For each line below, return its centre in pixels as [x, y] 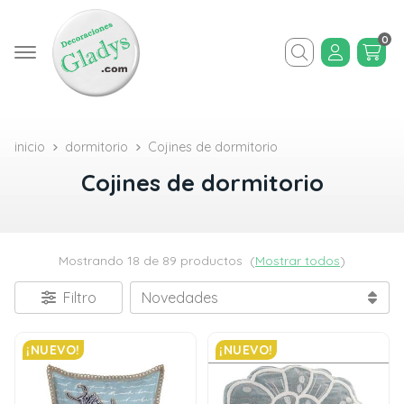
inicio [30, 147]
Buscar [308, 65]
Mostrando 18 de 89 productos [152, 261]
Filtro [79, 298]
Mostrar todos [298, 261]
